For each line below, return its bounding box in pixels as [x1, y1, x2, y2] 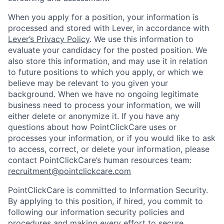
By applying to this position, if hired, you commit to [8, 196, 203, 206]
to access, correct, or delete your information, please [8, 144, 209, 154]
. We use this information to [89, 34, 193, 44]
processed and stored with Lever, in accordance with [8, 23, 209, 33]
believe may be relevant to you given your [8, 78, 168, 88]
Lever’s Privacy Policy [8, 34, 89, 44]
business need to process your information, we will [8, 100, 200, 110]
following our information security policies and [8, 207, 184, 217]
